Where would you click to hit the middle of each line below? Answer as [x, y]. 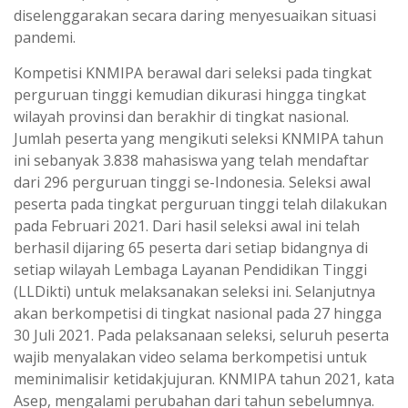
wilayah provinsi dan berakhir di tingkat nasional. [181, 116]
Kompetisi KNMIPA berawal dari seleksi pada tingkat [193, 72]
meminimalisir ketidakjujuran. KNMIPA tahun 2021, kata [204, 378]
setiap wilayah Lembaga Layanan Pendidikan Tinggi [190, 269]
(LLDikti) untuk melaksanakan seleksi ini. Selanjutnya [194, 291]
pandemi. [45, 37]
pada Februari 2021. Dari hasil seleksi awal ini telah [187, 225]
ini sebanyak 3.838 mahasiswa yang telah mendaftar [191, 160]
